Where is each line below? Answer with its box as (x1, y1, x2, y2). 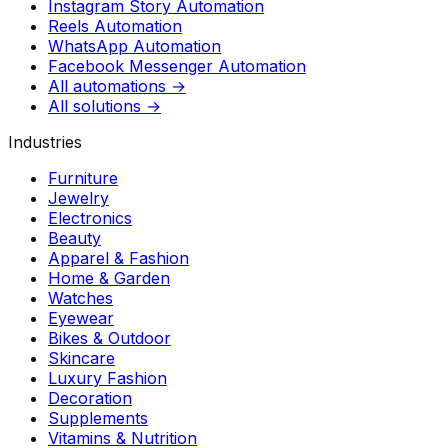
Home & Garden (48, 268, 170, 289)
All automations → (48, 76, 186, 97)
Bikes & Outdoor (48, 328, 171, 349)
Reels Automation (48, 16, 182, 37)
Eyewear (48, 308, 114, 329)
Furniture (48, 168, 118, 189)
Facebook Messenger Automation (48, 56, 306, 77)
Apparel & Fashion (48, 248, 189, 269)
